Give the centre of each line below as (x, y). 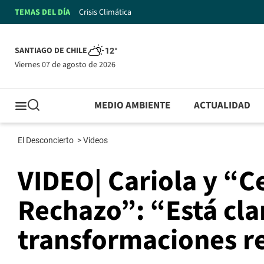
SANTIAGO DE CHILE (51, 51)
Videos (96, 141)
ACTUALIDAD (222, 106)
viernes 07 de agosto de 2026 (67, 65)
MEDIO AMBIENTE (133, 106)
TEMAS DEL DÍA (42, 12)
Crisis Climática (105, 12)
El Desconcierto (47, 141)
